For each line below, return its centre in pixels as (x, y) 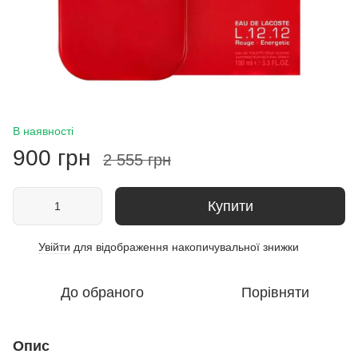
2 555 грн (137, 159)
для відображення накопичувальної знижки (185, 247)
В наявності (43, 131)
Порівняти (275, 292)
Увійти (54, 247)
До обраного (102, 292)
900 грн (52, 157)
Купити (230, 206)
